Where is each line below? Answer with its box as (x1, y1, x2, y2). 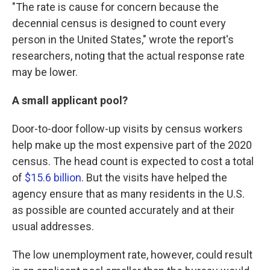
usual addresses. (12, 220, 94, 233)
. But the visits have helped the (81, 171, 227, 184)
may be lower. (12, 66, 78, 78)
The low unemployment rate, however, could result (12, 248, 253, 261)
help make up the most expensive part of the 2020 (12, 139, 252, 151)
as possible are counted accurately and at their (12, 204, 234, 216)
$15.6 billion (25, 171, 81, 184)
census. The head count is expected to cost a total (12, 155, 254, 168)
